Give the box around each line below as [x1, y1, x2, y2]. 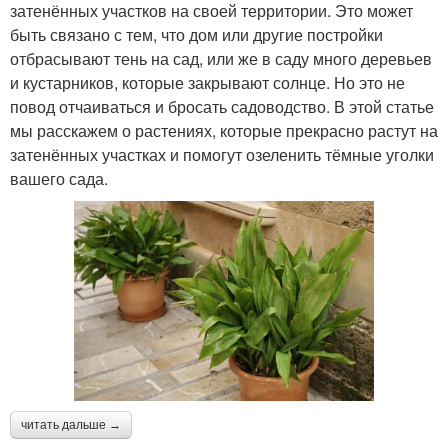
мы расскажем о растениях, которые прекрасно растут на [10, 118, 438, 142]
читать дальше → [21, 417, 121, 432]
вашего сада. [10, 166, 108, 190]
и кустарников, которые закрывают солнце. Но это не [10, 70, 405, 94]
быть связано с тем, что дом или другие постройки [10, 22, 383, 46]
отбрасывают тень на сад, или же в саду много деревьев [10, 46, 432, 70]
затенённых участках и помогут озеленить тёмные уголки [10, 142, 434, 166]
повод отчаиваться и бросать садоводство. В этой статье [10, 94, 434, 118]
